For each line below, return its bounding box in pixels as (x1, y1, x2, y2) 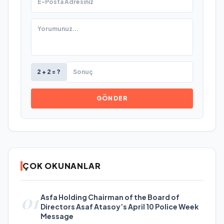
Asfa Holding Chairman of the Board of (40, 192, 179, 202)
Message (40, 211, 73, 221)
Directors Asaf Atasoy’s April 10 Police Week (40, 202, 198, 211)
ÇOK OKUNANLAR (22, 160, 101, 171)
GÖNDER (96, 94, 128, 102)
